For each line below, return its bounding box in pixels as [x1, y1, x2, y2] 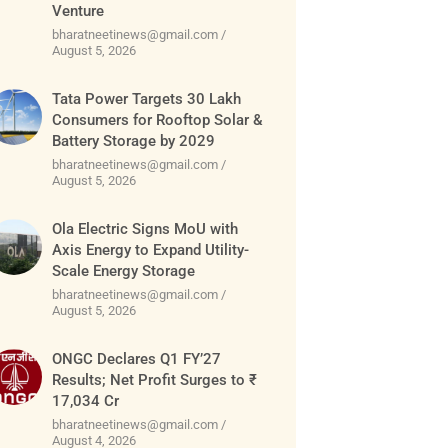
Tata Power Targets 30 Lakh [52, 90, 242, 109]
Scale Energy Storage [52, 262, 196, 281]
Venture [52, 2, 105, 21]
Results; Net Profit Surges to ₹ [52, 371, 258, 390]
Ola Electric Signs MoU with [52, 220, 239, 239]
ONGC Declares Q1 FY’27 [52, 350, 222, 369]
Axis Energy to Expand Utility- [52, 241, 250, 260]
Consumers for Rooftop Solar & [52, 111, 264, 130]
